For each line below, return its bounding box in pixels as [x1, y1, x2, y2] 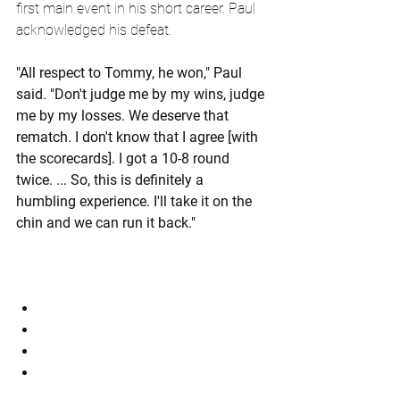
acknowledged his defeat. [16, 21, 171, 39]
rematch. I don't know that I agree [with [16, 129, 262, 146]
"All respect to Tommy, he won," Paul [16, 64, 246, 82]
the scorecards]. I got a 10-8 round [16, 150, 233, 168]
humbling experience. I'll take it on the [16, 193, 255, 211]
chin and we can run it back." [16, 214, 196, 232]
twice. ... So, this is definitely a [16, 171, 207, 189]
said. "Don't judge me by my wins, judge [16, 86, 268, 104]
